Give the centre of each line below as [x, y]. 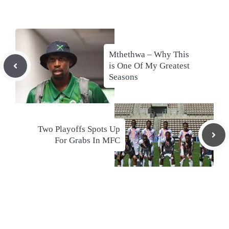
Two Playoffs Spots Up [79, 129]
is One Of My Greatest [149, 66]
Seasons [123, 77]
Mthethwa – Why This [149, 55]
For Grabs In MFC [87, 141]
